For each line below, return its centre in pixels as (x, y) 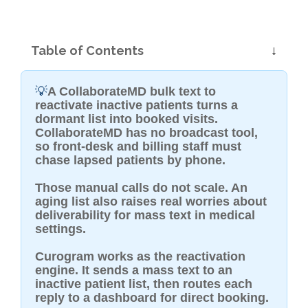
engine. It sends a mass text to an (134, 270)
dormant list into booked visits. (126, 119)
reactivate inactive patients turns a (136, 105)
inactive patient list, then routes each (144, 284)
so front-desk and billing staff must (138, 146)
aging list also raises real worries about (151, 201)
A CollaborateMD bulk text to (132, 91)
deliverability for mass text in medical (145, 215)
